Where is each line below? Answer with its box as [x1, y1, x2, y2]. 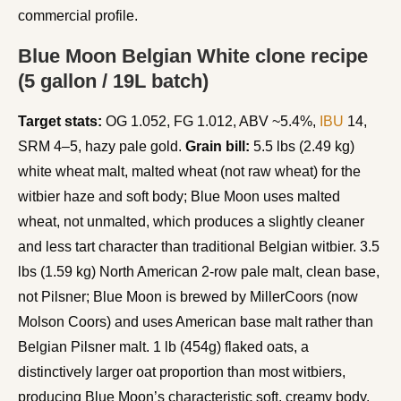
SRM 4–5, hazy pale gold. [18, 138, 185, 154]
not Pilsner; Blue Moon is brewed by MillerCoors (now [18, 288, 358, 304]
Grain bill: [185, 138, 250, 154]
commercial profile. [18, 7, 138, 23]
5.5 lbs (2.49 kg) [250, 138, 354, 154]
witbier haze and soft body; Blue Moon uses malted [18, 188, 340, 204]
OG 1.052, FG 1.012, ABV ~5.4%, [102, 113, 320, 129]
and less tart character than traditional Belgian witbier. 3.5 [18, 238, 380, 254]
